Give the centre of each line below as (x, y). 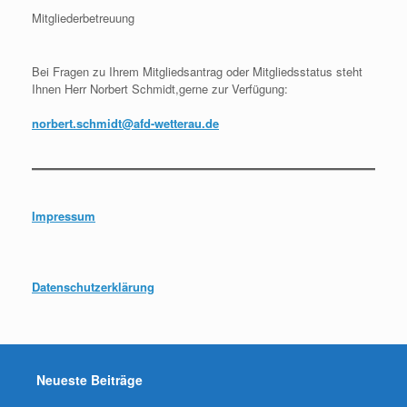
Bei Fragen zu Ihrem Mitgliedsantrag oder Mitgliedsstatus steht (197, 71)
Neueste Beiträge (89, 380)
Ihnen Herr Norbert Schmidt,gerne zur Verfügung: (160, 88)
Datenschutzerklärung (93, 286)
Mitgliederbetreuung (83, 17)
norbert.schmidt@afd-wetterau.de (125, 123)
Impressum (64, 215)
